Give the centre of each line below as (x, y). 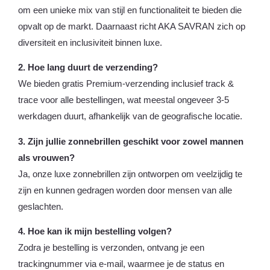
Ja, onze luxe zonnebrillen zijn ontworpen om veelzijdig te (130, 174)
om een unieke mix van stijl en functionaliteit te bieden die (130, 10)
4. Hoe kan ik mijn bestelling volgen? (95, 232)
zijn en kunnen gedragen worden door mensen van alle (125, 190)
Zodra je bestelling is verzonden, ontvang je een (111, 248)
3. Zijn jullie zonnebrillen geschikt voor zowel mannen (131, 141)
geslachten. (41, 206)
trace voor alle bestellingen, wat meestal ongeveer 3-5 (124, 100)
